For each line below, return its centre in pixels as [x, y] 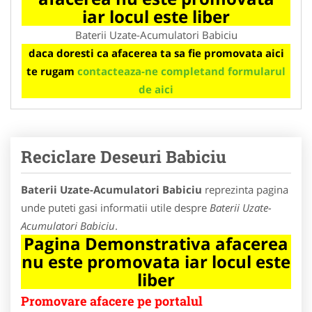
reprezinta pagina [245, 189]
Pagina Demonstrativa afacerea [156, 243]
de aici [156, 89]
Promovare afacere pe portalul [112, 301]
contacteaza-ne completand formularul [181, 71]
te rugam [52, 71]
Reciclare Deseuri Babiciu [124, 156]
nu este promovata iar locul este [156, 261]
